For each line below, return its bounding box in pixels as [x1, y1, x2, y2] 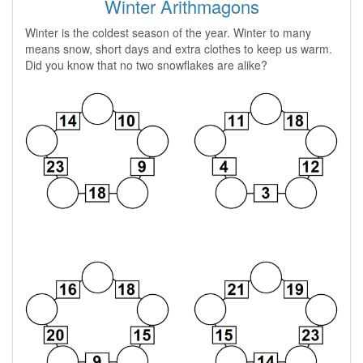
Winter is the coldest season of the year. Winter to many [25, 24, 311, 41]
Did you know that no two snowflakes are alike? [25, 57, 267, 74]
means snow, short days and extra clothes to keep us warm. [25, 41, 332, 58]
